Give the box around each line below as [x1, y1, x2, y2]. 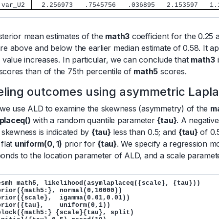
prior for [62, 139, 98, 149]
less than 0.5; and [110, 127, 178, 137]
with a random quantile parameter [30, 115, 157, 126]
